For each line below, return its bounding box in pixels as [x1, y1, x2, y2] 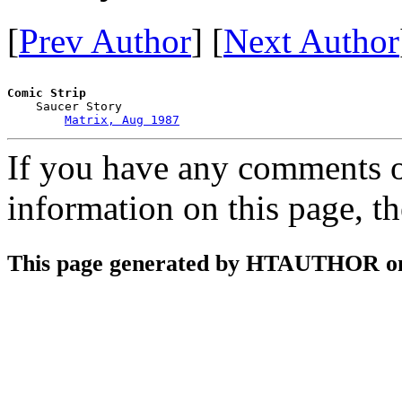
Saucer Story [7, 99, 122, 113]
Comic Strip [7, 85, 86, 100]
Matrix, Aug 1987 [65, 112, 179, 127]
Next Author [223, 21, 399, 60]
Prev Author [19, 21, 191, 60]
